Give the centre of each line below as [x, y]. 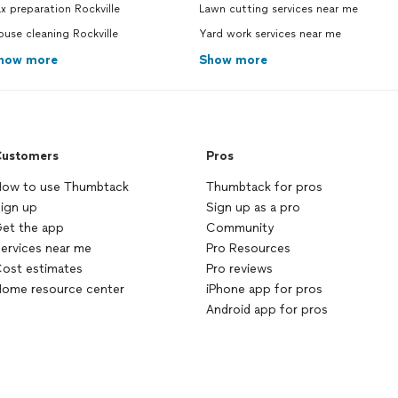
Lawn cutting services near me [279, 9]
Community [240, 228]
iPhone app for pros [264, 289]
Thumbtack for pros [264, 187]
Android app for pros [267, 310]
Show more [233, 60]
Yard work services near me [270, 34]
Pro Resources [248, 248]
